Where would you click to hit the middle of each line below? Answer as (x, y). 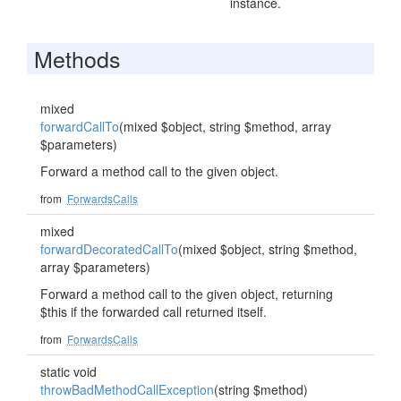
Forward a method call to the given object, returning (187, 294)
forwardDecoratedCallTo (109, 249)
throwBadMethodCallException (127, 389)
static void (68, 371)
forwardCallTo (80, 126)
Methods (77, 58)
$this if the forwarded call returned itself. (154, 311)
